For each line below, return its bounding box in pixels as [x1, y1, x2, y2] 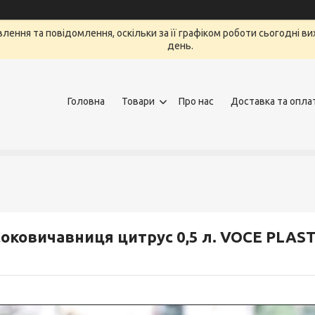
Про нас [179, 95, 214, 107]
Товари [122, 95, 155, 107]
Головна [67, 95, 105, 107]
